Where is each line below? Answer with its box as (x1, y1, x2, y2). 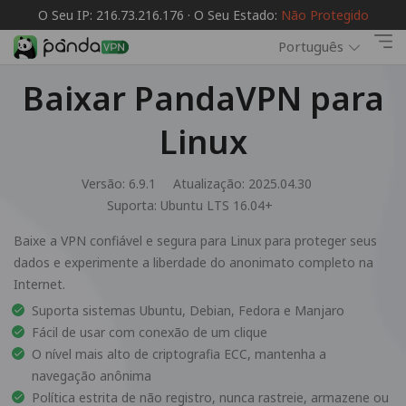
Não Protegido (280, 6, 369, 24)
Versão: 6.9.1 (81, 175, 156, 192)
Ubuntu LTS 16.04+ (159, 197, 273, 214)
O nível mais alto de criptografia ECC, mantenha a (32, 345, 326, 362)
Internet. (14, 275, 65, 293)
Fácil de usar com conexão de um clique (32, 324, 267, 341)
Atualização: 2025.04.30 (172, 175, 312, 192)
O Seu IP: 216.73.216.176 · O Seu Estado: (37, 6, 281, 24)
